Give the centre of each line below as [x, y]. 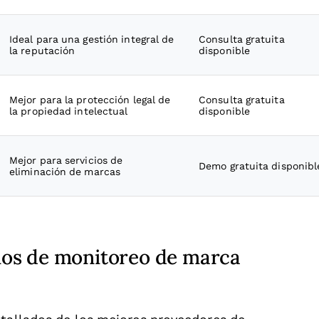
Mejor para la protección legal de [90, 100]
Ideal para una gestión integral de [92, 39]
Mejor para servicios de [66, 160]
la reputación [42, 51]
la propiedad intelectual [69, 111]
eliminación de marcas [65, 172]
